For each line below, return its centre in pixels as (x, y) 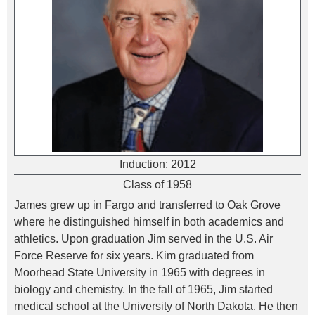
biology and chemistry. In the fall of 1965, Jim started (143, 289)
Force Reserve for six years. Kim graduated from (134, 256)
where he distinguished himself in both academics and (149, 222)
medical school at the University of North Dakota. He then (156, 306)
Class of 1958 (157, 185)
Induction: (145, 164)
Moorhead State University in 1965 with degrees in (140, 272)
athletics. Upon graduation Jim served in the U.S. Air (143, 239)
